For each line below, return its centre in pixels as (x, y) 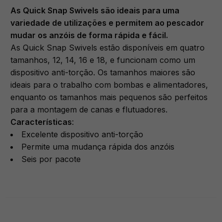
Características (41, 122)
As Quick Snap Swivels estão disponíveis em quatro (108, 48)
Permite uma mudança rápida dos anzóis (98, 147)
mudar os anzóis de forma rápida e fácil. (89, 35)
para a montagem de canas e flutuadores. (90, 110)
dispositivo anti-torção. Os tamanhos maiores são (103, 73)
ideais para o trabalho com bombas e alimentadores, (110, 85)
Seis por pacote (51, 159)
